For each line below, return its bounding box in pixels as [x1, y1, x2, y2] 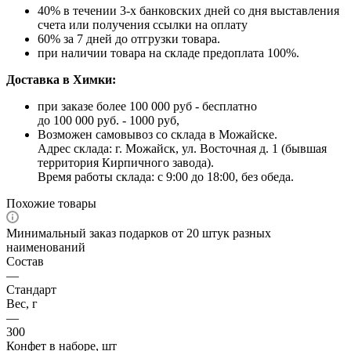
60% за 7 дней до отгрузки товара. [38, 31, 220, 45]
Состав [6, 254, 44, 268]
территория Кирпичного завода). [38, 155, 214, 169]
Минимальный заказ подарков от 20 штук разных [6, 226, 271, 240]
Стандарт [6, 282, 56, 296]
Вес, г [6, 296, 38, 310]
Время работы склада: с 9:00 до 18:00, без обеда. [38, 169, 294, 183]
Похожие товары [6, 196, 96, 210]
